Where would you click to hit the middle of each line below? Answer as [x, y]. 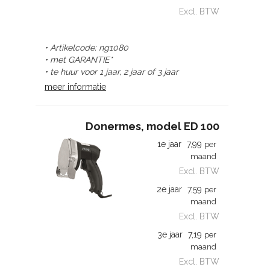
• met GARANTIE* [78, 60]
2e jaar [169, 189]
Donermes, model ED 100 [152, 126]
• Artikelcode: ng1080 [86, 48]
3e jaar [170, 234]
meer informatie [75, 87]
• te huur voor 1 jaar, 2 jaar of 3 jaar [111, 72]
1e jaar [169, 144]
